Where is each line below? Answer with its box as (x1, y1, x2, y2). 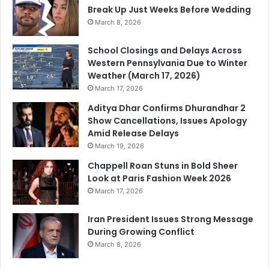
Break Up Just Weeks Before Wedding (88, 3, 251, 16)
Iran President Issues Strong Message (88, 213, 253, 225)
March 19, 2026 (95, 141, 144, 150)
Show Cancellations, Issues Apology (88, 114, 247, 127)
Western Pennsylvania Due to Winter (88, 56, 247, 69)
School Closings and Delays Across (88, 44, 242, 56)
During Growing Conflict (88, 225, 195, 238)
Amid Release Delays (88, 127, 179, 139)
